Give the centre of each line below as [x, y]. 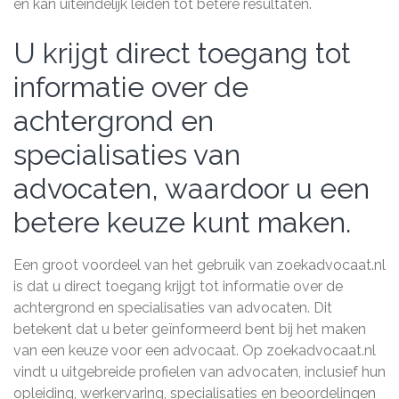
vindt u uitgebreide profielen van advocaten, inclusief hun [199, 372]
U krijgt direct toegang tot [182, 53]
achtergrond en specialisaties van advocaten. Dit [173, 308]
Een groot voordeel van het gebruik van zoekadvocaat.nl [199, 265]
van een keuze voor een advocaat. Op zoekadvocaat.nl [195, 350]
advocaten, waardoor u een [191, 188]
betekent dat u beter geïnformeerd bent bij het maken [190, 329]
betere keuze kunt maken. [182, 222]
